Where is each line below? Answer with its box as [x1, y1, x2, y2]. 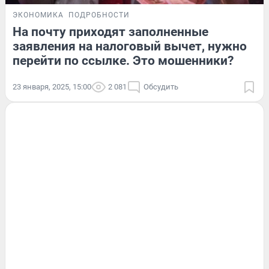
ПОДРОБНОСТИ [68, 11, 130, 20]
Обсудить [144, 82, 178, 92]
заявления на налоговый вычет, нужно [13, 39, 247, 54]
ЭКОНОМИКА [13, 11, 64, 20]
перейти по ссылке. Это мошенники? [13, 53, 234, 68]
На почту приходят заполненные [13, 25, 208, 40]
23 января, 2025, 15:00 [13, 82, 91, 92]
